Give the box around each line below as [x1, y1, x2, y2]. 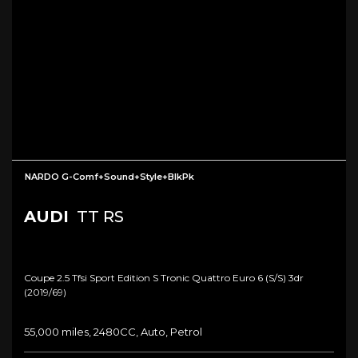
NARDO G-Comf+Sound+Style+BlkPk [25, 171, 194, 183]
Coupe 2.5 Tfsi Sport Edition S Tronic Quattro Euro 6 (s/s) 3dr [24, 272, 304, 284]
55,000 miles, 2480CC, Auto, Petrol [24, 325, 202, 339]
